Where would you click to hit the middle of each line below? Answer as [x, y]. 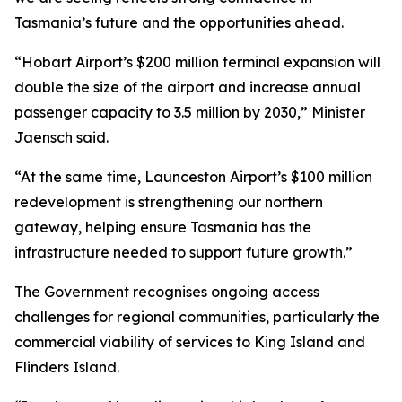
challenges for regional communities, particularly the [197, 317]
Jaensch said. [61, 137]
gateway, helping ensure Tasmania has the [163, 227]
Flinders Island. [67, 367]
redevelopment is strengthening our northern [169, 202]
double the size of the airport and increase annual [188, 87]
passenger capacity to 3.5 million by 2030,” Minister [190, 112]
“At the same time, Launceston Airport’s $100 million [193, 177]
